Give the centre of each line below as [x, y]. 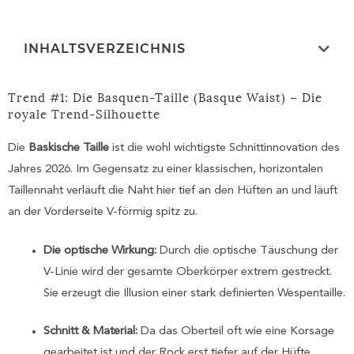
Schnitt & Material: [90, 331]
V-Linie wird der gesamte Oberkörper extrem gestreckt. [188, 272]
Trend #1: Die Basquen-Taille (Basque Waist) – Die [165, 97]
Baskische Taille [69, 149]
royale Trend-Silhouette [84, 113]
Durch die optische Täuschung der [247, 250]
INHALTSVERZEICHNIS [105, 49]
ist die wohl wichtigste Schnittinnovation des [224, 149]
